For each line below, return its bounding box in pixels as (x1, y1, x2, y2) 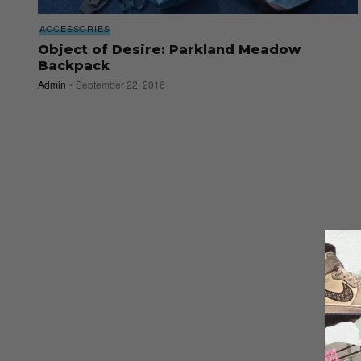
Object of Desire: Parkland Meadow (38, 42, 301, 58)
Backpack (38, 58, 110, 74)
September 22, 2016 (76, 77, 165, 92)
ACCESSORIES (39, 22, 110, 35)
